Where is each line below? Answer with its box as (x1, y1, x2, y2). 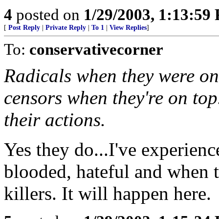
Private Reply (45, 24, 86, 31)
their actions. (4, 109, 106, 130)
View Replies (109, 24, 147, 31)
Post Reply (8, 24, 40, 31)
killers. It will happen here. (4, 183, 211, 204)
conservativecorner (29, 40, 163, 58)
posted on (12, 5, 84, 23)
